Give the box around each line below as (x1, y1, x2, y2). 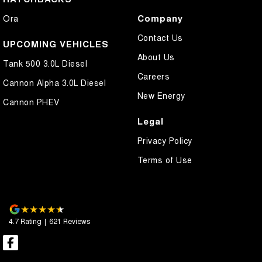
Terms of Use (137, 153, 192, 166)
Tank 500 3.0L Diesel (3, 57, 87, 69)
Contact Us (137, 31, 183, 43)
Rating (19, 215, 42, 226)
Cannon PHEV (3, 95, 60, 108)
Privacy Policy (137, 134, 192, 146)
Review (61, 215, 87, 226)
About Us (137, 50, 175, 63)
